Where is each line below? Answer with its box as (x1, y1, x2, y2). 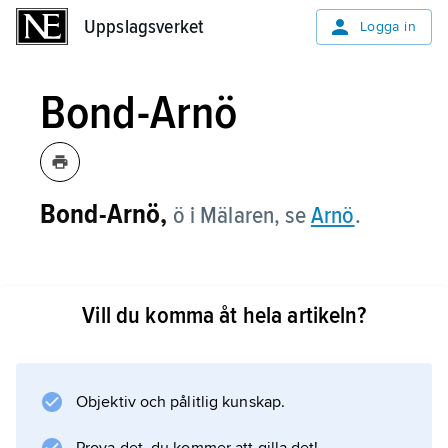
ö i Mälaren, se (172, 201, 311, 230)
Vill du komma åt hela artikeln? (82, 301, 366, 330)
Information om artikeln (96, 325, 286, 347)
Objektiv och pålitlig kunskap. (76, 392, 285, 412)
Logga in (359, 18, 416, 35)
